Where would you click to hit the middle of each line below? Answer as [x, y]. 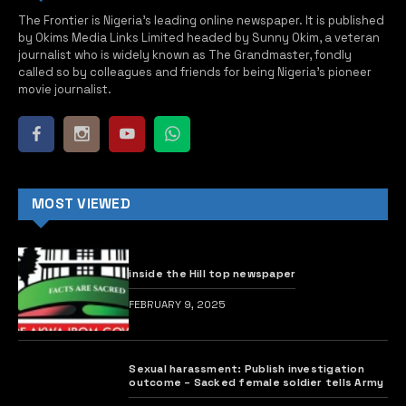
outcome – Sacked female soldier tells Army [256, 382]
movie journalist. [65, 90]
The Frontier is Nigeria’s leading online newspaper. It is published [201, 21]
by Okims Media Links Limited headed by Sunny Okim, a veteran [199, 38]
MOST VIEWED [81, 204]
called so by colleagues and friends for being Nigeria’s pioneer [195, 72]
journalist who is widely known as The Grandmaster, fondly [185, 55]
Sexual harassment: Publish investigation [246, 368]
